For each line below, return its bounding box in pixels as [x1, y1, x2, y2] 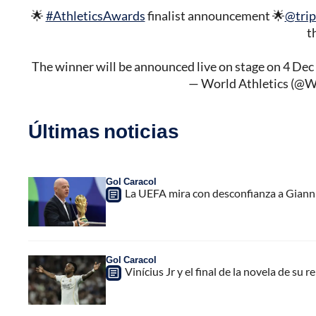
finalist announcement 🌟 [145, 8, 285, 24]
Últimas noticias [28, 119, 179, 143]
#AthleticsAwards [45, 8, 145, 24]
